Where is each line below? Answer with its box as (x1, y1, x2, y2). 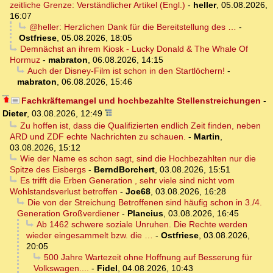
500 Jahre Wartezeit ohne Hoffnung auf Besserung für (43, 252, 252, 263)
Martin (194, 132, 220, 142)
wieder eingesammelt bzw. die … (26, 230, 153, 241)
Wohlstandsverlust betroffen (10, 186, 118, 197)
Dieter (2, 108, 27, 119)
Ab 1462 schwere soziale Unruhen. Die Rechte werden (36, 219, 247, 230)
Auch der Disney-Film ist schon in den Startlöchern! (27, 66, 225, 76)
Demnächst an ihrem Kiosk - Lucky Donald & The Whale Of (19, 44, 248, 54)
